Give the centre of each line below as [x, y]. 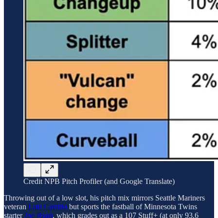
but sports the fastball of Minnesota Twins [132, 206]
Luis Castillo [48, 206]
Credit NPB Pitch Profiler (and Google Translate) [99, 181]
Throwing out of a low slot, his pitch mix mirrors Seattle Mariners [104, 198]
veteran [16, 206]
